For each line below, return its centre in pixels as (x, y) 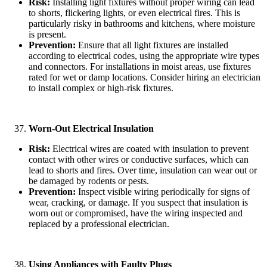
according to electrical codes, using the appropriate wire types (144, 55)
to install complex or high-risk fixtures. (101, 88)
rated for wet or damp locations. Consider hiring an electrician (145, 77)
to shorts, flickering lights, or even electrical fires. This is (134, 13)
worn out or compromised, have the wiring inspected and (136, 213)
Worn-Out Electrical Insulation (91, 128)
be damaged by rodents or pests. (89, 181)
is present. (47, 34)
